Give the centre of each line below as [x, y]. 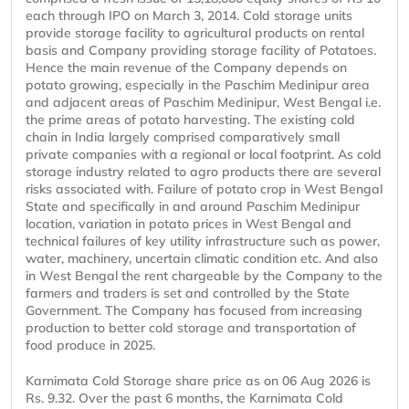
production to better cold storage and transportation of [191, 328]
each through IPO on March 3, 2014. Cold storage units [189, 16]
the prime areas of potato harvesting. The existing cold [190, 120]
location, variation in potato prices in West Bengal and [189, 224]
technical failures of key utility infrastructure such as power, [203, 241]
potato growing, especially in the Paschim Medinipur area [198, 85]
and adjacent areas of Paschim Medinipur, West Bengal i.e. [203, 103]
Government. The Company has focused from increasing [194, 311]
